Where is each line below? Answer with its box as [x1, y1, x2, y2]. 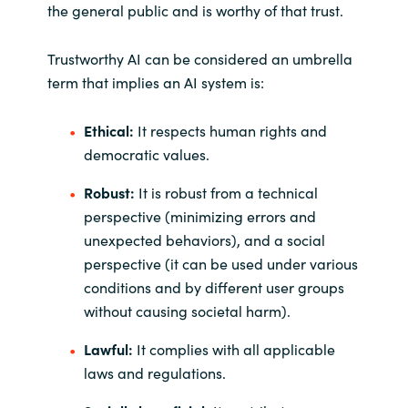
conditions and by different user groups [83, 277, 344, 298]
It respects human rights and [133, 120, 327, 141]
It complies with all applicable [132, 339, 335, 360]
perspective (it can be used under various [83, 253, 358, 274]
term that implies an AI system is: [46, 71, 264, 92]
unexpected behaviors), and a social [83, 229, 325, 250]
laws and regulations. [83, 362, 226, 383]
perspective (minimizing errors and [83, 206, 316, 227]
